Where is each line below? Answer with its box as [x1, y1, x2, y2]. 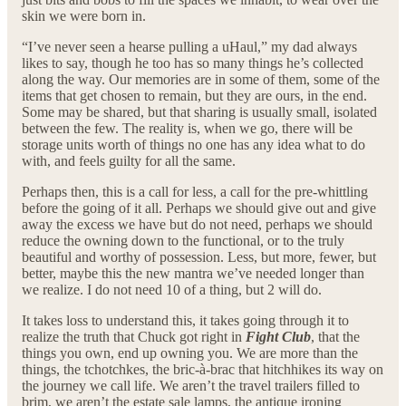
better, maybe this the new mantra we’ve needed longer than [22, 265, 364, 281]
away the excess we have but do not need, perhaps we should [22, 216, 372, 232]
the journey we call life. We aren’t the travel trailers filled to [22, 377, 360, 393]
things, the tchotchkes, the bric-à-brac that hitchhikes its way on [22, 361, 383, 377]
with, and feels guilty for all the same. [22, 152, 236, 169]
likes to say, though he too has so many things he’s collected [22, 54, 363, 71]
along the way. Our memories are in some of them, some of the [22, 71, 380, 87]
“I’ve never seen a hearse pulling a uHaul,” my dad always [22, 38, 357, 54]
